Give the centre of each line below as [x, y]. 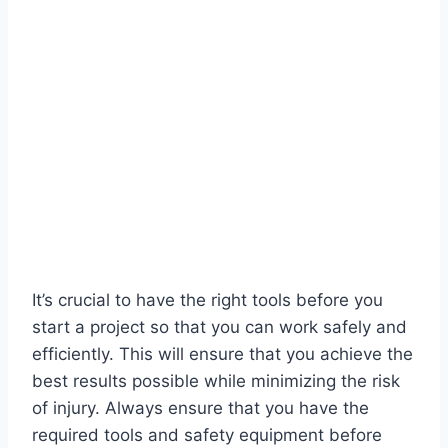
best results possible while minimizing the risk [216, 381]
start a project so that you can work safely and [219, 327]
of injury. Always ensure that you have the [200, 408]
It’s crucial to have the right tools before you [207, 300]
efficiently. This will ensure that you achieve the [222, 354]
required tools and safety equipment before [207, 435]
